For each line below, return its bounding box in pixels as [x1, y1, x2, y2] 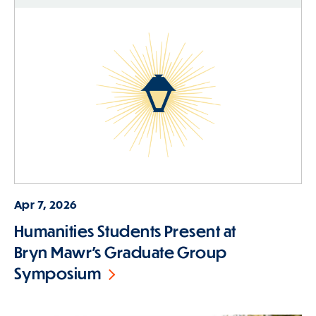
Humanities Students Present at [14, 221, 236, 241]
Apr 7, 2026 [14, 197, 77, 211]
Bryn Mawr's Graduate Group [14, 243, 227, 262]
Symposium [14, 264, 102, 284]
